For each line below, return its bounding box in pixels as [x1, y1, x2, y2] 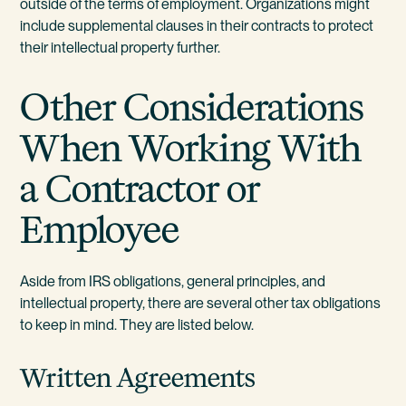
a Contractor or [20, 163, 261, 214]
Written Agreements [20, 360, 256, 396]
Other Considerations [20, 82, 365, 132]
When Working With [20, 122, 362, 173]
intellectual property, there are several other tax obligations [20, 294, 382, 312]
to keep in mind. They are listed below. [20, 315, 255, 333]
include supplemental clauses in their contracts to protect [20, 17, 374, 35]
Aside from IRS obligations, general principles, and [20, 272, 326, 290]
